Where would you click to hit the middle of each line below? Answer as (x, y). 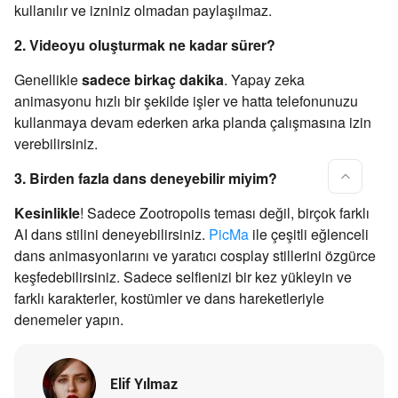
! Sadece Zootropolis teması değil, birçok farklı (225, 213)
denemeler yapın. (69, 320)
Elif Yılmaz (144, 385)
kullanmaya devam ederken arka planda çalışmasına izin (193, 123)
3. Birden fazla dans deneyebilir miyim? (146, 179)
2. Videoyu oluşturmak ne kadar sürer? (145, 45)
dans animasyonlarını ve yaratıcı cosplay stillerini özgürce (195, 256)
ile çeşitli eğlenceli (309, 235)
